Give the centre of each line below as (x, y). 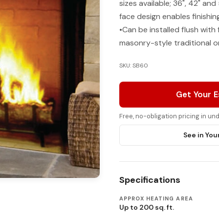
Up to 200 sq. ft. (147, 207)
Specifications (150, 180)
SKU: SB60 (134, 66)
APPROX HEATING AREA (156, 198)
